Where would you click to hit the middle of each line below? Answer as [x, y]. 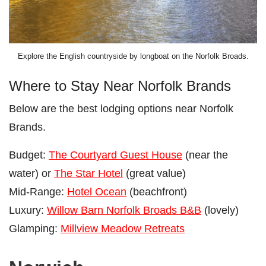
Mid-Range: [38, 192]
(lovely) [220, 210]
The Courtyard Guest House [115, 155]
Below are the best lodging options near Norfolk [121, 109]
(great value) [154, 173]
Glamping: [35, 229]
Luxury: [28, 210]
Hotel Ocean [97, 192]
